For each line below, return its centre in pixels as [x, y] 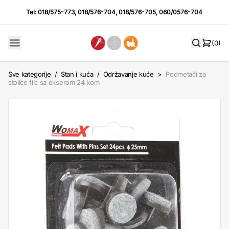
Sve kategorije [30, 74]
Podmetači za [186, 74]
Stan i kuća [77, 74]
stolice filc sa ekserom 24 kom [54, 82]
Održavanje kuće [128, 74]
